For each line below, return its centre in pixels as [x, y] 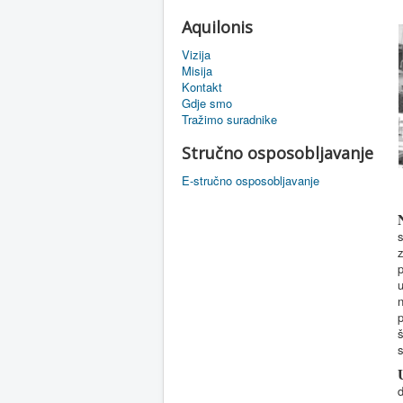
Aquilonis [217, 27]
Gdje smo [207, 103]
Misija [197, 71]
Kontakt [202, 87]
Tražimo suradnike [229, 119]
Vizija [196, 54]
